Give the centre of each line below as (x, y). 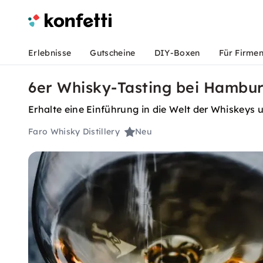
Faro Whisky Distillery (74, 132)
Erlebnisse (50, 53)
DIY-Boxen (177, 53)
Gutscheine (113, 53)
